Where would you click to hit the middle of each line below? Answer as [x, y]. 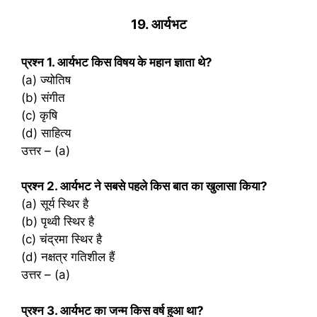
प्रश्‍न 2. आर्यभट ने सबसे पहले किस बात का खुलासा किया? [144, 186]
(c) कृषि [39, 115]
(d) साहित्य [46, 133]
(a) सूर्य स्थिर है [55, 204]
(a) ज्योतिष [46, 80]
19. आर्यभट [158, 24]
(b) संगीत [43, 97]
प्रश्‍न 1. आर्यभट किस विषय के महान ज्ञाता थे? [117, 62]
